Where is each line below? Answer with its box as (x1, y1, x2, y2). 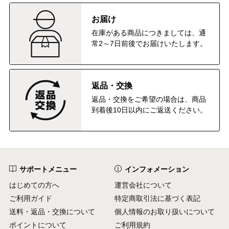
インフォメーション (125, 165, 189, 173)
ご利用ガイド (9, 194, 52, 202)
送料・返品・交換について (9, 207, 95, 216)
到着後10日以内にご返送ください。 (91, 105, 207, 114)
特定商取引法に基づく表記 (114, 194, 200, 202)
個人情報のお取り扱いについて (114, 207, 215, 216)
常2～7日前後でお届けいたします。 (91, 39, 207, 48)
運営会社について (114, 180, 172, 189)
